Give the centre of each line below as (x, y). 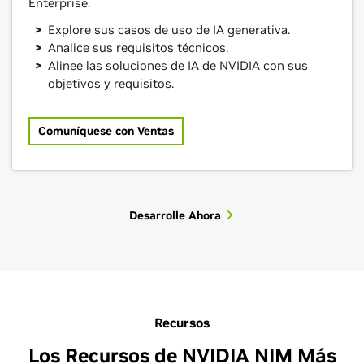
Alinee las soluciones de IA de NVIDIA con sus (178, 66)
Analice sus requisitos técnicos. (138, 48)
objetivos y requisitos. (111, 84)
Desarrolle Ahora (175, 216)
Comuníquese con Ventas (106, 131)
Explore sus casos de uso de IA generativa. (169, 30)
